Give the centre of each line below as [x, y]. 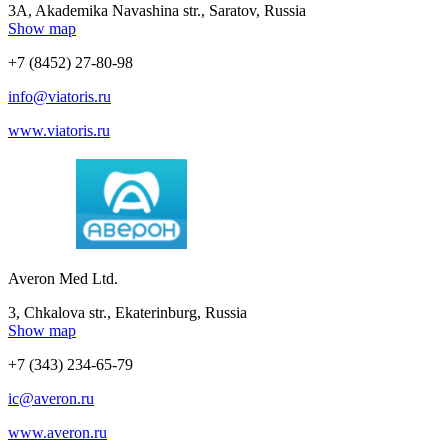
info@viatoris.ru [59, 96]
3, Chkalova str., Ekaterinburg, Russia [127, 312]
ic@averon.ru [51, 398]
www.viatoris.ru [59, 130]
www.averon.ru [57, 432]
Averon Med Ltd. [63, 278]
